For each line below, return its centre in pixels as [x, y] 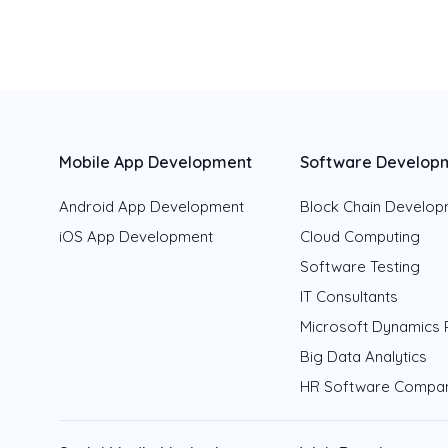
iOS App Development [136, 237]
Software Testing [360, 267]
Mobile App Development [155, 162]
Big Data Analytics [364, 357]
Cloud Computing [360, 237]
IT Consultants [349, 297]
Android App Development [151, 207]
